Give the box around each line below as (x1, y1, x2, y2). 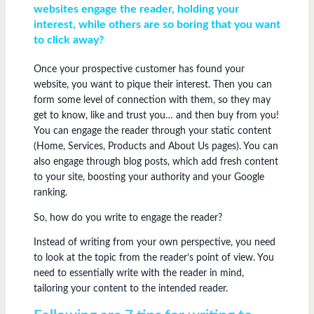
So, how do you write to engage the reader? (34, 212, 222, 223)
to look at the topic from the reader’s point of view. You (34, 253, 274, 264)
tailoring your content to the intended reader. (34, 284, 228, 294)
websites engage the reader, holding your (34, 4, 239, 15)
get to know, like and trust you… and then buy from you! (34, 111, 279, 121)
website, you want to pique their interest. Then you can (34, 80, 272, 90)
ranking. (34, 188, 67, 198)
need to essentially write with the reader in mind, (34, 268, 244, 279)
